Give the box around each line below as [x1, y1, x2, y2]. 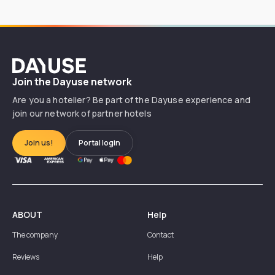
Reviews [12, 251, 39, 262]
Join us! [25, 137, 53, 148]
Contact [147, 229, 174, 240]
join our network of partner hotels [12, 107, 152, 119]
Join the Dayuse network [12, 74, 132, 88]
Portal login [79, 137, 120, 148]
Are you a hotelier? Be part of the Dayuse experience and [12, 93, 250, 106]
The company [12, 229, 58, 240]
